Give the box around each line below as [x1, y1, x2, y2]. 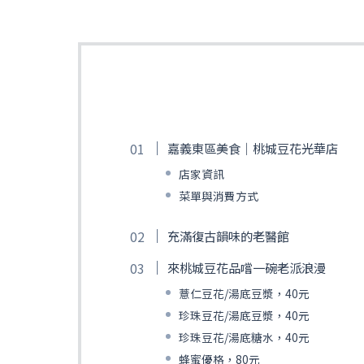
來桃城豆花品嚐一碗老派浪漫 [167, 258, 326, 276]
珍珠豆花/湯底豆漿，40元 [178, 306, 310, 323]
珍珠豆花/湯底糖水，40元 [178, 328, 310, 345]
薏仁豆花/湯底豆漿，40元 [178, 284, 310, 301]
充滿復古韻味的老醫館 [167, 226, 289, 245]
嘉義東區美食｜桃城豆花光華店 [167, 138, 338, 157]
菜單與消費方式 [178, 187, 258, 204]
